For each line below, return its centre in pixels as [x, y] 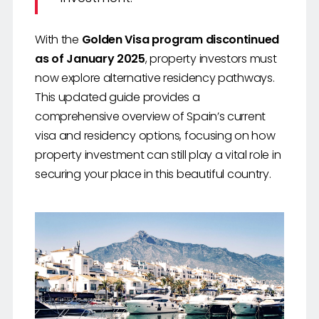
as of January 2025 [90, 58]
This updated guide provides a [117, 97]
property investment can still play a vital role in [158, 155]
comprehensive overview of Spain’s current [150, 116]
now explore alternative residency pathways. [155, 78]
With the [58, 39]
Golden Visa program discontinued [180, 39]
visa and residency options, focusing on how [155, 135]
